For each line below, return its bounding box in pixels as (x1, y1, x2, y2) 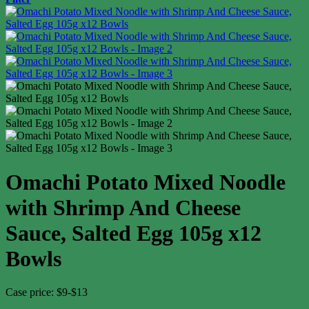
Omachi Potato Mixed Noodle (6, 169, 286, 195)
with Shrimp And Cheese (6, 195, 241, 220)
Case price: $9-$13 (6, 286, 88, 299)
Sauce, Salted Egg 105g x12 (6, 220, 261, 246)
